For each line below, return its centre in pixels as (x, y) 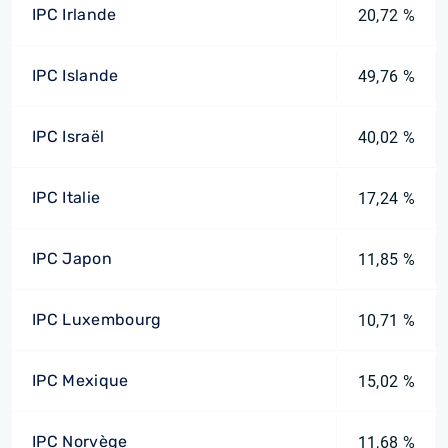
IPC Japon (72, 258)
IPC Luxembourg (97, 319)
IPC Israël (68, 136)
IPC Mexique (80, 380)
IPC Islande (75, 75)
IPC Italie (66, 197)
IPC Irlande (74, 14)
